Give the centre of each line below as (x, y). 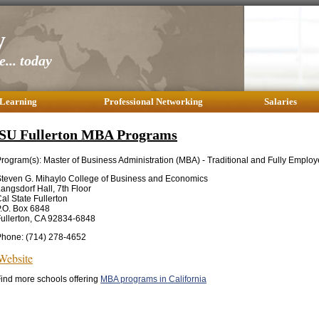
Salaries (281, 101)
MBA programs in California (153, 279)
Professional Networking (153, 101)
